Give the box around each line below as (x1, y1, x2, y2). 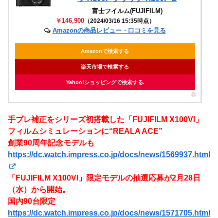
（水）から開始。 (8, 185, 70, 194)
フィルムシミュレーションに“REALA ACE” (8, 127, 163, 136)
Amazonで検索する (81, 48, 129, 54)
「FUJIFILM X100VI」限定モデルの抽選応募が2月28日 (8, 174, 200, 182)
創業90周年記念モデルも (8, 139, 94, 147)
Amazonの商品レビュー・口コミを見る (52, 27, 166, 35)
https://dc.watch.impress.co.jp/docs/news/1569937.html (8, 150, 210, 159)
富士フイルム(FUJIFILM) (91, 7, 163, 15)
